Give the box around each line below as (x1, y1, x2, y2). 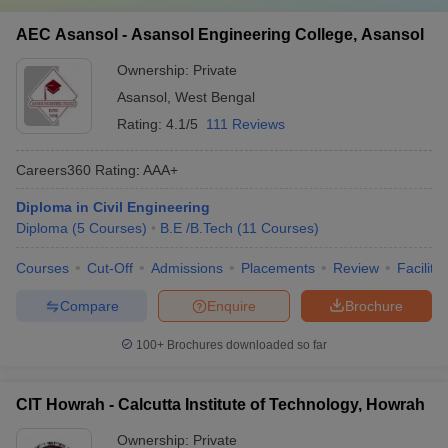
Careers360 (16, 161, 91, 178)
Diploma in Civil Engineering (16, 199, 210, 215)
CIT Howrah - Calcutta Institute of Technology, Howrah (16, 396, 425, 413)
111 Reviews (206, 116, 285, 132)
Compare (59, 297, 119, 314)
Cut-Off (87, 260, 133, 276)
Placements (241, 260, 315, 276)
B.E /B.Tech (160, 220, 233, 236)
